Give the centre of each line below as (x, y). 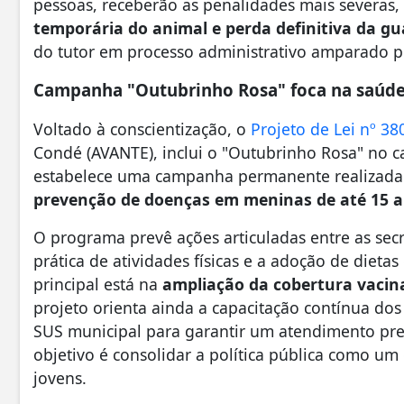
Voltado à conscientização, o (142, 129)
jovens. (60, 378)
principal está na (98, 285)
